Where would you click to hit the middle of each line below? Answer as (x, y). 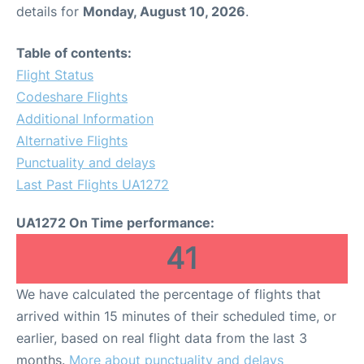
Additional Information (85, 119)
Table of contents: (74, 53)
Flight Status (55, 75)
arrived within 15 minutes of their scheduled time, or (176, 316)
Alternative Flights (72, 141)
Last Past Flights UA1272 (93, 185)
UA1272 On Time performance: (115, 223)
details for (50, 12)
